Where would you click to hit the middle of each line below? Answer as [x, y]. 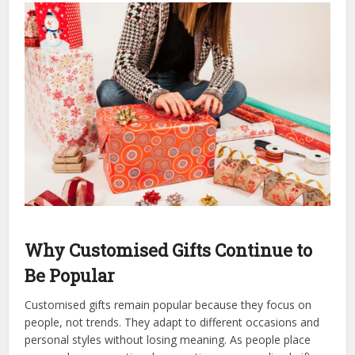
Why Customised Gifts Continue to [169, 250]
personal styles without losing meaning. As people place [168, 339]
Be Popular [70, 275]
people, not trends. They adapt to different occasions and [172, 322]
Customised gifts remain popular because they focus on [168, 304]
